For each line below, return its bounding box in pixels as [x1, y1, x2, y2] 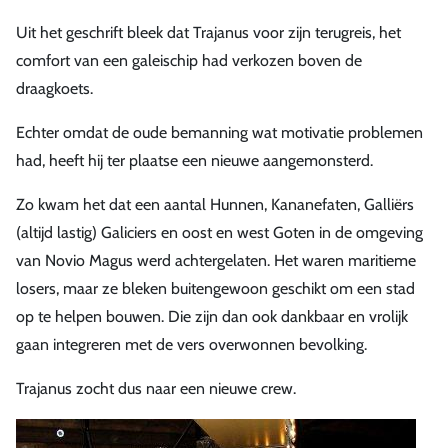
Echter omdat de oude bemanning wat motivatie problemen [16, 122, 423, 142]
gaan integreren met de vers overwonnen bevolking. [16, 334, 367, 354]
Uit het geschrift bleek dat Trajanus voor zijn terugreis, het [16, 22, 401, 42]
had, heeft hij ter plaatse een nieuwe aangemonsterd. [16, 150, 373, 170]
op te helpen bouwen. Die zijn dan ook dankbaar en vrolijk [16, 306, 408, 326]
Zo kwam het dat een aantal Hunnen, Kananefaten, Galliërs [16, 194, 414, 214]
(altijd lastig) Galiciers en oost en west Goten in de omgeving [16, 222, 423, 242]
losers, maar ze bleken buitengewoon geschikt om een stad [16, 278, 415, 298]
